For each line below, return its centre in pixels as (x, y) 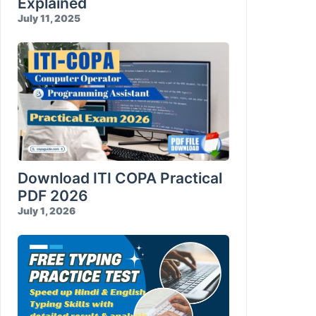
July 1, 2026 (47, 211)
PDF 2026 (53, 196)
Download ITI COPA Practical (120, 178)
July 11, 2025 (49, 18)
